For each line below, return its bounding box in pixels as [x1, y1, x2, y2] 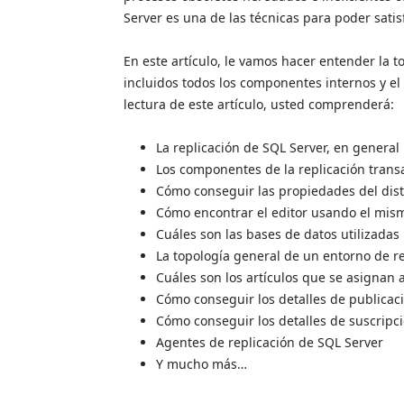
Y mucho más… [156, 354, 247, 372]
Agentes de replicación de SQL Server [156, 333, 383, 351]
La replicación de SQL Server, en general [156, 138, 399, 156]
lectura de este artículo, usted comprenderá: [124, 95, 394, 113]
